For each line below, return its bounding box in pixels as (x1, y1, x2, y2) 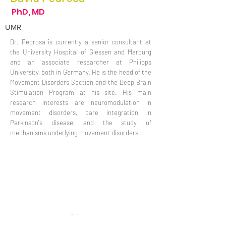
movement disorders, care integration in (10, 108, 151, 117)
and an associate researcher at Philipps (10, 58, 151, 66)
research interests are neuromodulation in (10, 98, 151, 106)
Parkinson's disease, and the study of (10, 119, 151, 127)
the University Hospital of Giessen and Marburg (10, 48, 151, 56)
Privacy (70, 212, 91, 220)
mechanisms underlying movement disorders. (10, 129, 140, 137)
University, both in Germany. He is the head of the (10, 68, 151, 76)
